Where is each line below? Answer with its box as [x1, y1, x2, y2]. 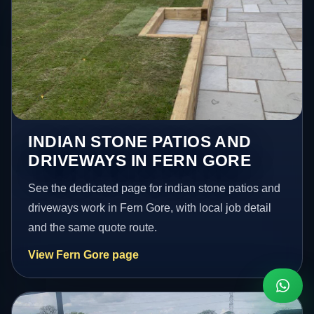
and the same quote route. [28, 221, 158, 234]
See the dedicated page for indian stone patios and [28, 182, 281, 195]
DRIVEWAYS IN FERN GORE [28, 151, 252, 170]
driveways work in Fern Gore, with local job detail [28, 202, 272, 214]
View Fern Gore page [28, 249, 139, 261]
